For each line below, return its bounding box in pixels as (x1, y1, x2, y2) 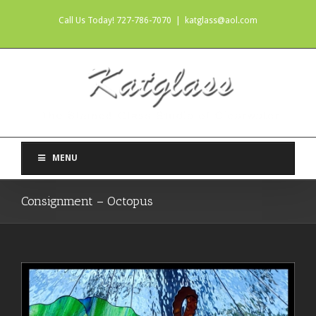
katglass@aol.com (185, 16, 257, 25)
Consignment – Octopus (21, 193, 153, 209)
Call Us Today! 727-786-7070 (59, 16, 171, 25)
